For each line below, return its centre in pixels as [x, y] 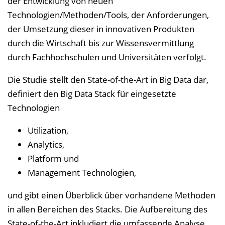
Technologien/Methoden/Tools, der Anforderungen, [108, 15]
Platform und [53, 158]
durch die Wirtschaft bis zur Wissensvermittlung [101, 43]
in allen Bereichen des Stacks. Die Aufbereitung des [107, 209]
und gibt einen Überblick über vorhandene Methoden [111, 195]
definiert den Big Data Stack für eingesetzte [92, 94]
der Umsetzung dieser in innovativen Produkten [101, 29]
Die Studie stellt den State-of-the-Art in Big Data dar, [108, 80]
